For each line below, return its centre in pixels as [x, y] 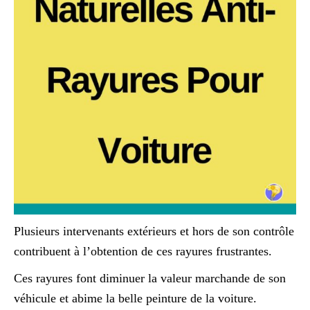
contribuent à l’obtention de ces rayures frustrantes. [143, 252]
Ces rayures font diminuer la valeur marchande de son [150, 279]
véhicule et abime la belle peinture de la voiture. [135, 299]
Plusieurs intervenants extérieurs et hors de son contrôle [154, 231]
